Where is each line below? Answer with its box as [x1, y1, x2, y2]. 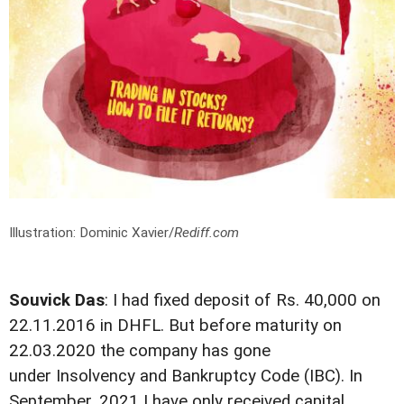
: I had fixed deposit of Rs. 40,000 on [105, 289, 381, 310]
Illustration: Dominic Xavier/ [9, 224, 174, 241]
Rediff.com [174, 224, 239, 241]
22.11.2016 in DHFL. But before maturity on [9, 315, 342, 335]
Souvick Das [9, 289, 105, 310]
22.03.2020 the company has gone [9, 340, 271, 361]
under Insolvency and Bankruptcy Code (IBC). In [9, 365, 363, 386]
